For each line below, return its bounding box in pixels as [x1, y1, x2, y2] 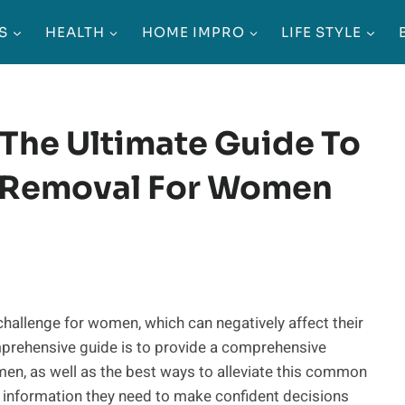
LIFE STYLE [281, 23, 363, 41]
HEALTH [45, 23, 106, 41]
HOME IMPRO [141, 23, 245, 41]
